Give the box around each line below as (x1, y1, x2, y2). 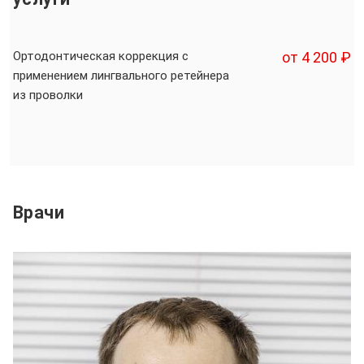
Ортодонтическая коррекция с (13, 48, 188, 63)
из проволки (13, 87, 83, 102)
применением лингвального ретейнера (13, 67, 229, 83)
